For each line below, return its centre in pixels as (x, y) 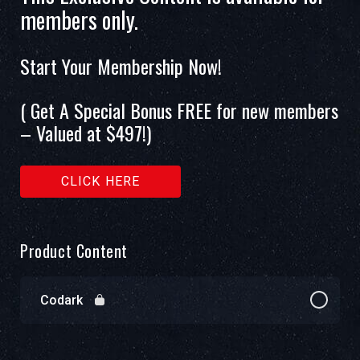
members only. (79, 19)
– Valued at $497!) (86, 132)
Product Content (74, 250)
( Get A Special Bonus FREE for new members (179, 110)
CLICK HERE (100, 181)
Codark (61, 300)
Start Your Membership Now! (121, 65)
